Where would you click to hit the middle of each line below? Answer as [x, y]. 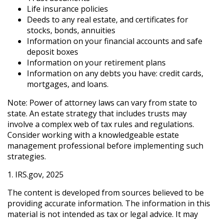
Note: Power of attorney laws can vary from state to [102, 103]
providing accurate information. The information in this [109, 203]
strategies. [27, 156]
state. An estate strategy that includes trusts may [97, 113]
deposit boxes [53, 52]
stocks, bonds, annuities [71, 30]
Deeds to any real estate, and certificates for [108, 20]
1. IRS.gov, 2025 [35, 175]
